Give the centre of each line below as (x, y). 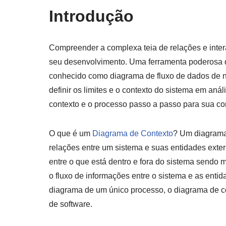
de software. (71, 204)
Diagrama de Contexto (133, 133)
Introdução (91, 16)
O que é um (71, 133)
